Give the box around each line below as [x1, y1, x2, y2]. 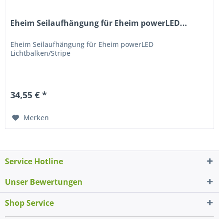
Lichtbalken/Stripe [10, 48, 71, 58]
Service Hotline [5, 156, 63, 167]
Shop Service [5, 197, 54, 209]
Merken [23, 112, 49, 122]
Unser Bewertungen [5, 176, 83, 188]
